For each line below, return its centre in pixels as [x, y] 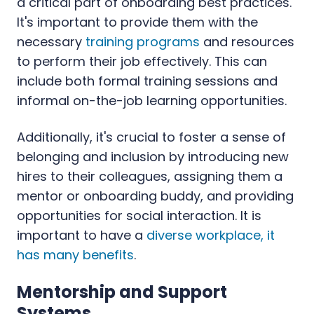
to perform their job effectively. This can [142, 61]
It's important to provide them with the [137, 22]
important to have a [82, 235]
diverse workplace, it [211, 235]
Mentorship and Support [122, 292]
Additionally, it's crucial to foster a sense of [151, 137]
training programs [143, 41]
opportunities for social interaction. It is [139, 215]
